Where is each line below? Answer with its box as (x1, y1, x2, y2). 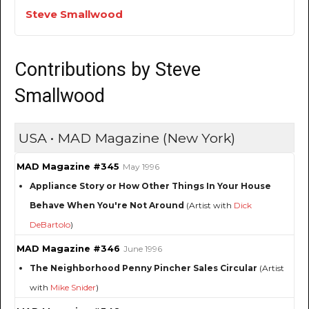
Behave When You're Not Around (30, 200, 184, 211)
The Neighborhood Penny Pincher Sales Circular (30, 263, 257, 274)
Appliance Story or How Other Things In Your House (30, 181, 271, 192)
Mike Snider (50, 282, 96, 293)
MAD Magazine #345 (17, 161, 119, 172)
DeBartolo (30, 219, 70, 230)
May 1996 (123, 161, 159, 172)
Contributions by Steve (14, 59, 201, 81)
